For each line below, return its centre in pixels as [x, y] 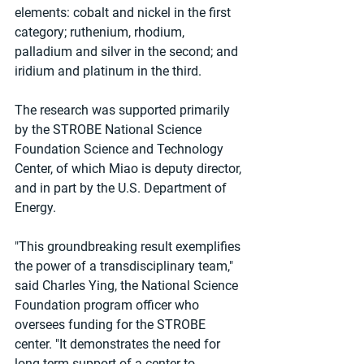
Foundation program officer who [108, 305]
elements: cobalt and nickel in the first [124, 13]
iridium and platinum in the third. [108, 71]
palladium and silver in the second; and [128, 52]
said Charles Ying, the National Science [128, 286]
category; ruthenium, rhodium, [101, 32]
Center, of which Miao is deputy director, [130, 169]
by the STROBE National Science [110, 130]
